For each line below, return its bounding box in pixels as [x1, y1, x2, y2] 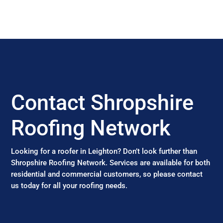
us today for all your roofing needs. [11, 181, 128, 190]
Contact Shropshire [11, 90, 194, 115]
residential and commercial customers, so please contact [11, 170, 203, 179]
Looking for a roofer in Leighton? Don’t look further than [11, 147, 198, 156]
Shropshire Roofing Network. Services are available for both [11, 158, 211, 167]
